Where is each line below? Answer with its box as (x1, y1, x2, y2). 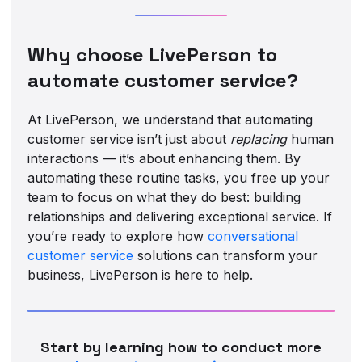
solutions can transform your (133, 246, 318, 263)
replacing (230, 130, 288, 147)
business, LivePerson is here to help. (27, 266, 254, 283)
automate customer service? (27, 67, 299, 93)
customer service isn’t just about (27, 130, 231, 147)
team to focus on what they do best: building (27, 188, 301, 205)
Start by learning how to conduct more (40, 337, 322, 356)
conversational (208, 227, 299, 244)
